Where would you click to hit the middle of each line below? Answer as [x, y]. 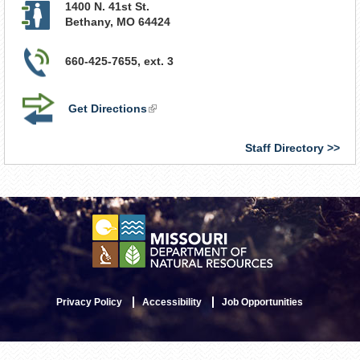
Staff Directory [284, 147]
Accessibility [172, 302]
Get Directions [108, 108]
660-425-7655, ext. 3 [119, 61]
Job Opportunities [263, 302]
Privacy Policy [90, 302]
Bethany [88, 21]
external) [171, 139]
